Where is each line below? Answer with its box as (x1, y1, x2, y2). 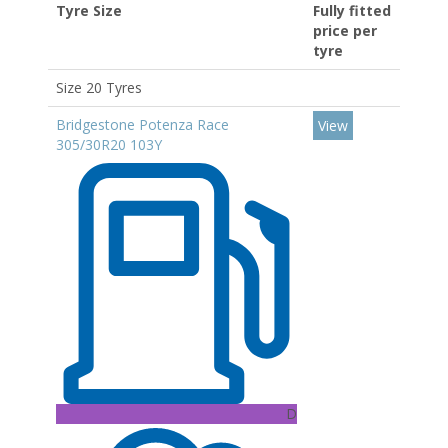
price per (313, 21, 377, 40)
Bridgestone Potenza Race (56, 115, 229, 134)
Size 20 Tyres (56, 78, 142, 97)
